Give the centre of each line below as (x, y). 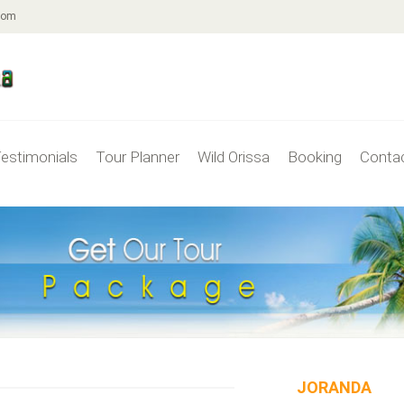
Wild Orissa (234, 156)
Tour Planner (138, 156)
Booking (315, 156)
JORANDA (334, 387)
